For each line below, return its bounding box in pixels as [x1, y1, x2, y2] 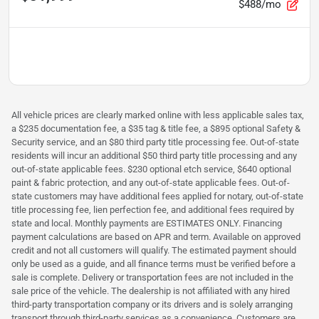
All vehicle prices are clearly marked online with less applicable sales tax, [11, 109, 304, 120]
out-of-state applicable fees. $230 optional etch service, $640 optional [11, 163, 291, 174]
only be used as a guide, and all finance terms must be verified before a [11, 258, 296, 269]
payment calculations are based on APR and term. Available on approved [11, 231, 300, 242]
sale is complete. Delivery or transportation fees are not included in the [11, 271, 293, 283]
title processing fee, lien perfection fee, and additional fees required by [11, 204, 294, 215]
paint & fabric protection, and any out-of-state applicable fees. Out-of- [11, 177, 290, 188]
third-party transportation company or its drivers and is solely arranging [11, 298, 293, 310]
